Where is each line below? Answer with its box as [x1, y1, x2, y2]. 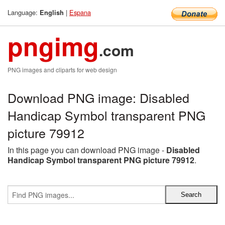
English [40, 8, 64, 17]
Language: [8, 8, 40, 17]
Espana [69, 8, 91, 17]
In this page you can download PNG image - [8, 144, 166, 156]
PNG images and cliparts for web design [8, 65, 117, 74]
